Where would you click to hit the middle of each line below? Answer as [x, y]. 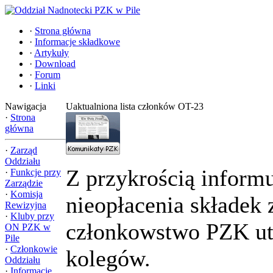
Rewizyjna [26, 205]
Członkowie [34, 249]
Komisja [27, 194]
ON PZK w [28, 227]
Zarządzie [24, 183]
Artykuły [51, 53]
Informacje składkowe [77, 42]
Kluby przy [32, 216]
